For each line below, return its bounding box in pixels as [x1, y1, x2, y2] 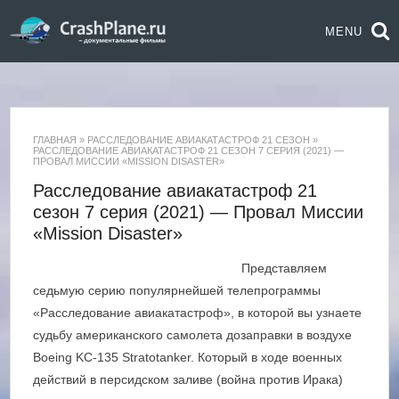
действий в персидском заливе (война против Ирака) [33, 372, 344, 387]
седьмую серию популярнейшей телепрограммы [33, 283, 322, 297]
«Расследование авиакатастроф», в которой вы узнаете [33, 305, 362, 320]
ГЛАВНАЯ [33, 134, 77, 145]
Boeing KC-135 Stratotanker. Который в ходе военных [33, 350, 343, 364]
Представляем [241, 261, 328, 275]
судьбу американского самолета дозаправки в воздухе [33, 328, 353, 342]
